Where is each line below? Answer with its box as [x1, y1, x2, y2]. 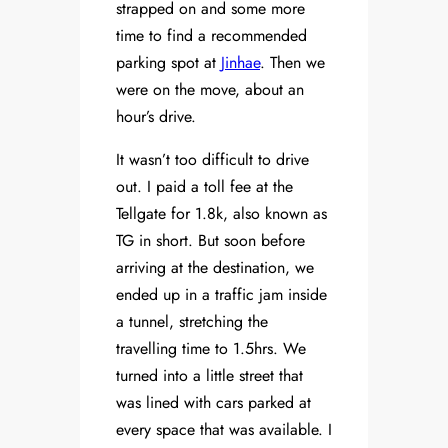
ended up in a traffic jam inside [116, 283, 327, 307]
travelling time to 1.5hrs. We [116, 337, 306, 361]
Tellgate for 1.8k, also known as [116, 202, 327, 226]
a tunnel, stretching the [116, 310, 268, 334]
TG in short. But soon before [116, 229, 305, 253]
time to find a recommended [116, 24, 307, 48]
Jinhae [221, 51, 260, 75]
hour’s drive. [116, 105, 196, 129]
